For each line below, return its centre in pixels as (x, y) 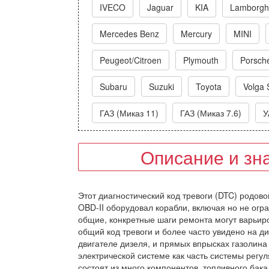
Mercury (196, 34)
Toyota (209, 86)
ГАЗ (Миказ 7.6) (211, 113)
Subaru (113, 86)
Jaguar (160, 7)
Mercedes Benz (129, 34)
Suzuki (162, 86)
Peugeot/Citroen (131, 60)
